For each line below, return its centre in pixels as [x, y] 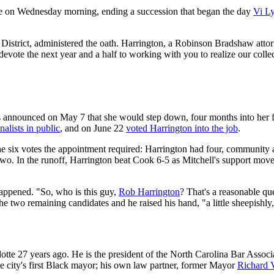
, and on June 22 [93, 128]
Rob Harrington [149, 191]
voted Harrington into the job [182, 128]
